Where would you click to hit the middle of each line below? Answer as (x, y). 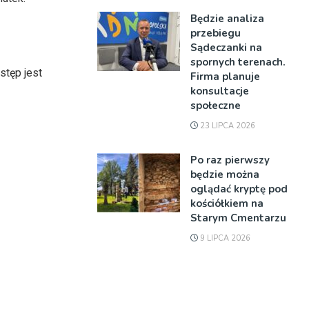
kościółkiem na (227, 203)
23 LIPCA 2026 (227, 126)
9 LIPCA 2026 (224, 238)
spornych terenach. (238, 62)
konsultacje (220, 91)
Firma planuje (225, 77)
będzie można (225, 175)
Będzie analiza (227, 19)
